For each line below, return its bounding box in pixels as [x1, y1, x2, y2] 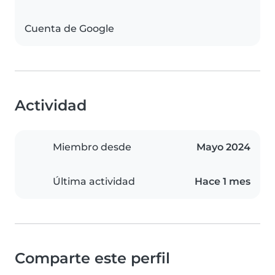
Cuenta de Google [25, 23, 114, 35]
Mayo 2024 [196, 141, 250, 153]
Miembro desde [53, 141, 131, 153]
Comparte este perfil [15, 249, 170, 268]
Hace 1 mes [195, 176, 250, 188]
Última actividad [53, 176, 135, 188]
